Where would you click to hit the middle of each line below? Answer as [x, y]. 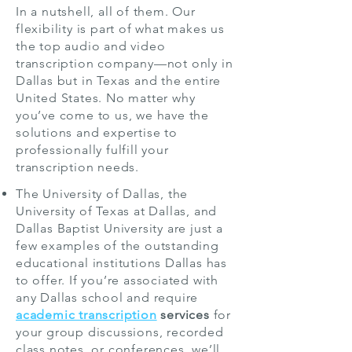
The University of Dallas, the [102, 194]
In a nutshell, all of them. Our [106, 11]
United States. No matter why [106, 98]
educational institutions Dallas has [122, 263]
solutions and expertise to [97, 132]
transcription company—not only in [125, 63]
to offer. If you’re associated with [117, 280]
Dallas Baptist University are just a [119, 228]
